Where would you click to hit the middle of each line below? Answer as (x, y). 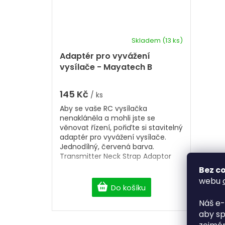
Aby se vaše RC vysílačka (103, 108)
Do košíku (128, 187)
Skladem (147, 40)
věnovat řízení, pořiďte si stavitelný (121, 127)
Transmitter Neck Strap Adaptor (116, 156)
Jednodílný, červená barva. (107, 146)
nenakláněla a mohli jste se (107, 118)
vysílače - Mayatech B (106, 67)
